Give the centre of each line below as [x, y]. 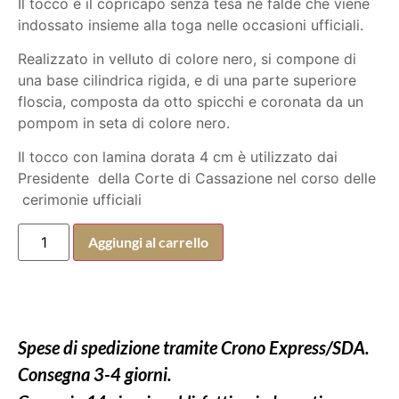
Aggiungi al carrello [149, 241]
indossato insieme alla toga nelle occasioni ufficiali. [191, 24]
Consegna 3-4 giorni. [95, 374]
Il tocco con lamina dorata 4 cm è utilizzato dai [178, 157]
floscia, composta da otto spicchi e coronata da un [191, 101]
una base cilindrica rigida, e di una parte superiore [187, 80]
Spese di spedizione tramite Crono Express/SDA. [194, 347]
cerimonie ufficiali [80, 200]
